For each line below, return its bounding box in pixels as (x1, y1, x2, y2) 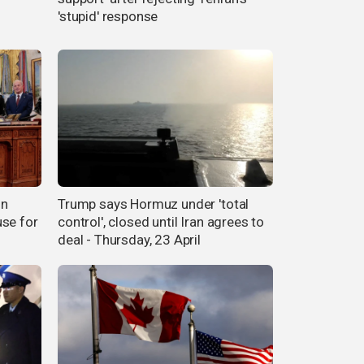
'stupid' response (58, 7, 158, 24)
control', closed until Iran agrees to (58, 214, 265, 231)
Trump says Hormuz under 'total (58, 196, 249, 213)
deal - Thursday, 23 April (58, 232, 201, 249)
